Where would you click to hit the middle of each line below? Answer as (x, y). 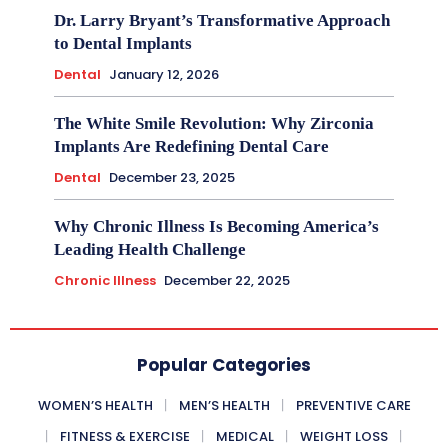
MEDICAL (245, 436)
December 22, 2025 (227, 280)
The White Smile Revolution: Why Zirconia (214, 123)
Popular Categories (224, 364)
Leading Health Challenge (150, 249)
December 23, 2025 (172, 177)
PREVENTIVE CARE (353, 405)
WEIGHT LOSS (344, 436)
